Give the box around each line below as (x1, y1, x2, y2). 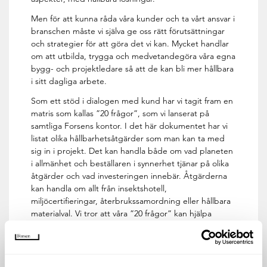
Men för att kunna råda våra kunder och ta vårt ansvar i (31, 13, 235, 24)
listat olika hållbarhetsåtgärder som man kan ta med (31, 133, 225, 144)
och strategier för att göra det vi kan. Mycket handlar (31, 38, 229, 49)
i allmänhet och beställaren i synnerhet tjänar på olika (31, 158, 229, 169)
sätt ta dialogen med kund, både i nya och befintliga (31, 246, 228, 257)
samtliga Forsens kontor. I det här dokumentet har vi (31, 120, 228, 132)
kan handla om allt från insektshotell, (31, 183, 167, 194)
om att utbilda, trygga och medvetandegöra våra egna (31, 51, 236, 62)
